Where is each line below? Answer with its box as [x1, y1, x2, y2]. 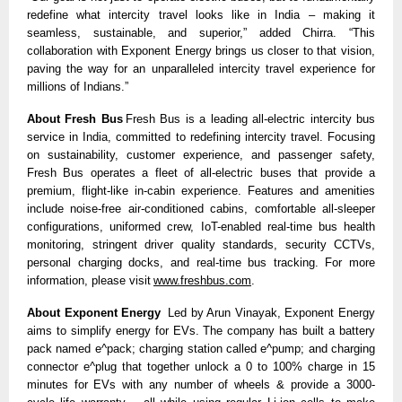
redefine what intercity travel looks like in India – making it [27, 8, 375, 22]
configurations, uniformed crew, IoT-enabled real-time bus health [27, 220, 375, 234]
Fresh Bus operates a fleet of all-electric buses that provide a [27, 166, 375, 180]
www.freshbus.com [153, 274, 251, 288]
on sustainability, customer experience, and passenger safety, [27, 148, 375, 162]
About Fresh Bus [27, 112, 123, 127]
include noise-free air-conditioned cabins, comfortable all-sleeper [27, 202, 375, 216]
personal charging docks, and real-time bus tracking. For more [27, 256, 375, 270]
